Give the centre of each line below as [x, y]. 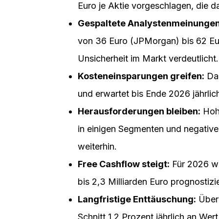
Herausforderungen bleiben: [139, 111]
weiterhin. [97, 147]
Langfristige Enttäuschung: [137, 199]
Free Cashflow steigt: [123, 164]
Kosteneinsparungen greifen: [141, 76]
